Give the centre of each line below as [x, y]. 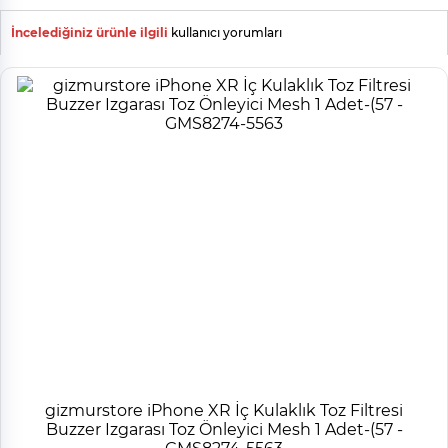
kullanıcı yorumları [225, 33]
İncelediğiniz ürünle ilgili [89, 33]
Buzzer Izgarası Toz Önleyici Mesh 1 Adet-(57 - [224, 430]
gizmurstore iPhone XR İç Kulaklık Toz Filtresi [224, 411]
